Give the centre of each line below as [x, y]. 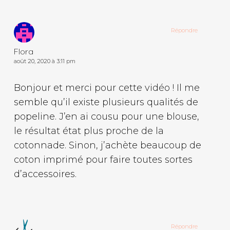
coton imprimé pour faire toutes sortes [103, 159]
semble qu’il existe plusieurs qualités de [106, 102]
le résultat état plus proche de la [89, 131]
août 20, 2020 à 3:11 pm [44, 61]
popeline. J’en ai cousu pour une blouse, [106, 116]
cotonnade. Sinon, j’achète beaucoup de [107, 145]
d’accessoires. [45, 174]
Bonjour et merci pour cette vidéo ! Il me [107, 88]
